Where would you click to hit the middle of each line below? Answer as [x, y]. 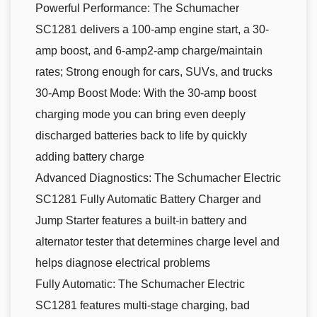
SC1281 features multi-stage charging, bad [143, 305]
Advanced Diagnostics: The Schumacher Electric [158, 178]
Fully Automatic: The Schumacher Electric [140, 284]
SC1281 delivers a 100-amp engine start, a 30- [152, 29]
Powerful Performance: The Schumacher [137, 8]
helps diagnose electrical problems [123, 263]
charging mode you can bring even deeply [140, 114]
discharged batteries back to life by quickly [141, 135]
